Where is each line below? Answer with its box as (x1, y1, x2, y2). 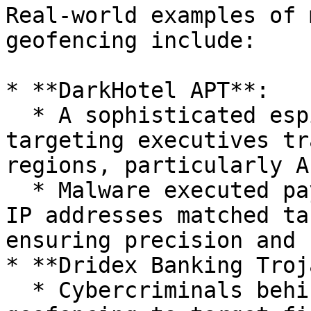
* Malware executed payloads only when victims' (6, 178, 32, 203)
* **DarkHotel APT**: (6, 78, 269, 103)
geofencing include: (6, 28, 256, 53)
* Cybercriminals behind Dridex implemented (6, 278, 32, 303)
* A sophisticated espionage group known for (6, 103, 32, 128)
